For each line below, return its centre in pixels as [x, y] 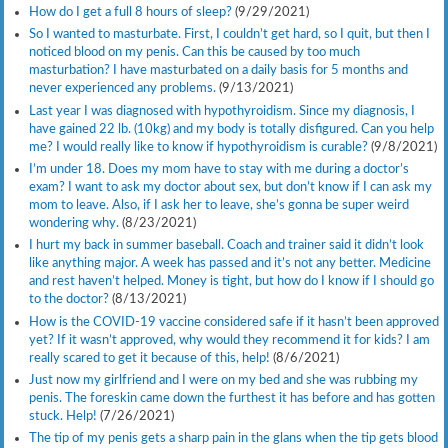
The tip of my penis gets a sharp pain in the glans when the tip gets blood [233, 438]
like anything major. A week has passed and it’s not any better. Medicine [229, 263]
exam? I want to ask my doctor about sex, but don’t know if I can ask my [230, 186]
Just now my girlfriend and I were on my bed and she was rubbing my [223, 379]
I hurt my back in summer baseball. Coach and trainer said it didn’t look [226, 245]
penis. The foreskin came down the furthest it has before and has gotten [231, 397]
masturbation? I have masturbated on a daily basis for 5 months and [218, 70]
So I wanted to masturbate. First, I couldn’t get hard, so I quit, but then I [229, 34]
